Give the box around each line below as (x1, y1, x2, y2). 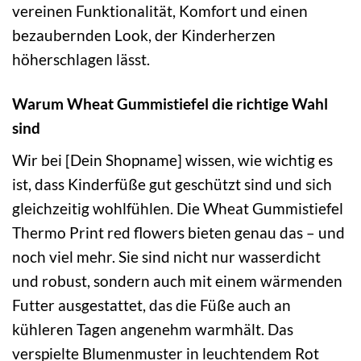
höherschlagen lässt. (12, 50, 150, 69)
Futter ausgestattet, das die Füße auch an (12, 295, 291, 314)
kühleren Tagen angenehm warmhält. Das (12, 319, 293, 338)
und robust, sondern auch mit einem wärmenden (12, 271, 342, 290)
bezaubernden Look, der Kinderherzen (12, 26, 276, 45)
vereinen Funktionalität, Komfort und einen (12, 2, 308, 21)
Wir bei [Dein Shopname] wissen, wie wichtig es (12, 150, 333, 169)
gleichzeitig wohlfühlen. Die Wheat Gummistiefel (12, 198, 343, 218)
